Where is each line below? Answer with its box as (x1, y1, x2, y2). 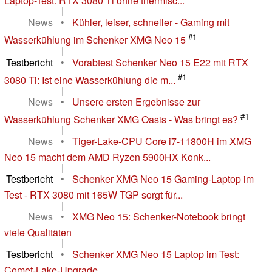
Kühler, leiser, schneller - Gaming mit (72, 15, 229, 30)
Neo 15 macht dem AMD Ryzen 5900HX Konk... (4, 150, 211, 165)
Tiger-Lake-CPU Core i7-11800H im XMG (72, 134, 251, 149)
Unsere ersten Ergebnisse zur (72, 94, 200, 109)
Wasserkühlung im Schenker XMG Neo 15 (4, 33, 186, 47)
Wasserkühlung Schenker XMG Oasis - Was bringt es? (4, 112, 238, 127)
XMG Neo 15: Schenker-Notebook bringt (72, 209, 245, 224)
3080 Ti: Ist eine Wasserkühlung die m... (4, 72, 175, 87)
